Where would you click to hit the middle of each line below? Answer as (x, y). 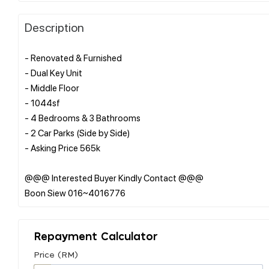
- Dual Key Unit (53, 72)
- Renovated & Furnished (73, 57)
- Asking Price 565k (62, 147)
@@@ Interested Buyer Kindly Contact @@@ (114, 177)
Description (54, 27)
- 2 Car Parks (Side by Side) (77, 132)
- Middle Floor (52, 87)
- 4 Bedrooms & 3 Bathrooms (83, 117)
